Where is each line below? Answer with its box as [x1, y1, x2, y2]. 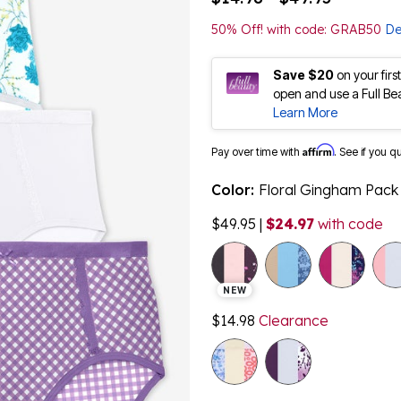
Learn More [273, 104, 337, 120]
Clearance [255, 311, 328, 329]
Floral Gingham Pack [259, 180, 398, 199]
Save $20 [273, 66, 334, 82]
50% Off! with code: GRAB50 [211, 21, 385, 38]
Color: [211, 180, 259, 199]
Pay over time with [211, 144, 303, 158]
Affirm [303, 142, 334, 157]
